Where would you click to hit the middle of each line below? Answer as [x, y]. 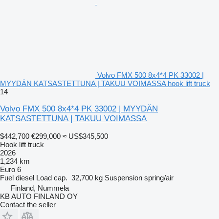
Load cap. [52, 177]
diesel [25, 177]
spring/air [159, 177]
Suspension [123, 177]
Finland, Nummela [40, 188]
